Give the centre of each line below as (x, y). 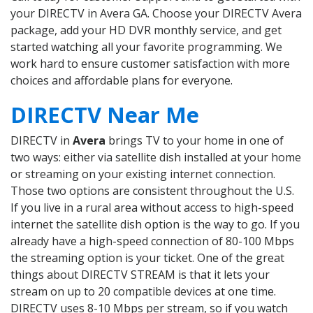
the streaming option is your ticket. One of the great (147, 258)
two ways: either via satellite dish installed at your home (156, 158)
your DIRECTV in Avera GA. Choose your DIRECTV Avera (156, 14)
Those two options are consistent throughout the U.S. (152, 191)
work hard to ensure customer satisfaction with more (150, 64)
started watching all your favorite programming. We (146, 47)
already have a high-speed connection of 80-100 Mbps (152, 241)
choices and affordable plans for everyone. (122, 81)
